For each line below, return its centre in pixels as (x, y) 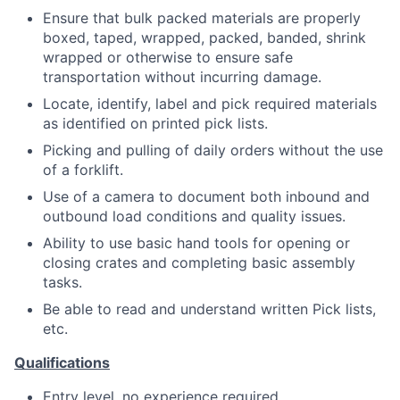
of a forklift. (83, 170)
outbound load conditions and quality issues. (194, 217)
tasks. (62, 283)
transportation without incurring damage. (182, 77)
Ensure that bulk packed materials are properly (202, 18)
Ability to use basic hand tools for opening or (196, 243)
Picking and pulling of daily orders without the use (213, 150)
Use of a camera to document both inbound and (206, 197)
